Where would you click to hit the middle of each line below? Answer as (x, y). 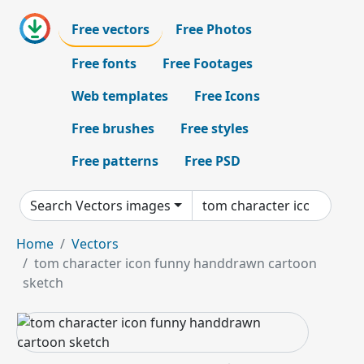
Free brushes (113, 128)
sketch (43, 283)
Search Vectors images (100, 206)
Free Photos (214, 29)
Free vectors (110, 29)
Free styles (214, 128)
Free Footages (208, 63)
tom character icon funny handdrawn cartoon (175, 263)
